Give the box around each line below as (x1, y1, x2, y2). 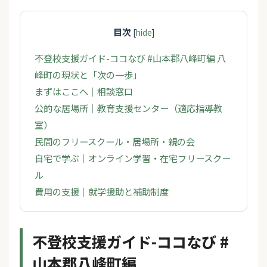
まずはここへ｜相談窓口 (35, 84, 133, 98)
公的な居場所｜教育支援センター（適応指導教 (35, 101, 222, 114)
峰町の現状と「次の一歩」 (35, 67, 142, 81)
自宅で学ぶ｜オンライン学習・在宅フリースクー (35, 151, 231, 164)
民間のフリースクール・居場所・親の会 (35, 134, 195, 148)
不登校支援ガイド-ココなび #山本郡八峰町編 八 (35, 51, 226, 64)
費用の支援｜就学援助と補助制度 (35, 184, 169, 198)
